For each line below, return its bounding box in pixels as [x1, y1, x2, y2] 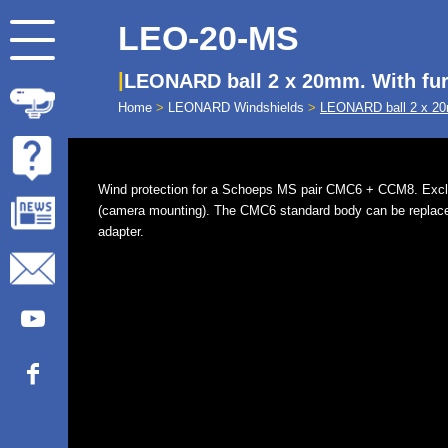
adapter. [98, 224, 144, 240]
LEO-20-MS [118, 19, 299, 57]
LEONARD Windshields [168, 100, 304, 115]
